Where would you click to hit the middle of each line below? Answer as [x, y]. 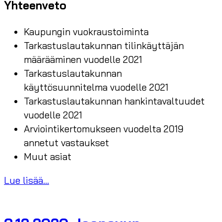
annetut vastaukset [66, 143]
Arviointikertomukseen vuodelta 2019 [104, 129]
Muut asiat [48, 157]
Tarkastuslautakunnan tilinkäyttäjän [104, 46]
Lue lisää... [27, 180]
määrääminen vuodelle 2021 [83, 60]
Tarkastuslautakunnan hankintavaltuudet [114, 101]
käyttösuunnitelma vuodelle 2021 [96, 87]
